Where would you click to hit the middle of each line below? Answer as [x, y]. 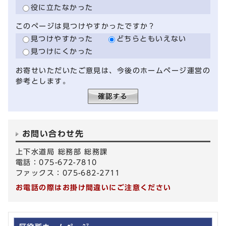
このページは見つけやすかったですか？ [86, 26]
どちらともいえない [151, 39]
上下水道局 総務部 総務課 [62, 151]
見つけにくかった [62, 51]
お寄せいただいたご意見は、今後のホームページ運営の [113, 70]
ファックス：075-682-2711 [68, 173]
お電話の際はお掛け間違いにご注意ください [94, 187]
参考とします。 [43, 81]
